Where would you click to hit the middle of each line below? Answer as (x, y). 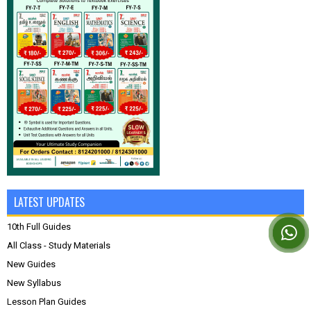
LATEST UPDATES (49, 202)
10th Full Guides (39, 226)
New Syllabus (34, 283)
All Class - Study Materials (59, 245)
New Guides (31, 264)
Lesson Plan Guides (47, 301)
